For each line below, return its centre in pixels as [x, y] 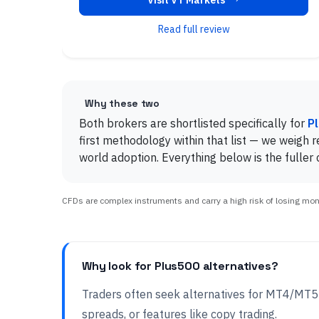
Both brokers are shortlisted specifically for [192, 124]
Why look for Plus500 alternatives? [180, 266]
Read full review [194, 30]
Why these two [122, 104]
